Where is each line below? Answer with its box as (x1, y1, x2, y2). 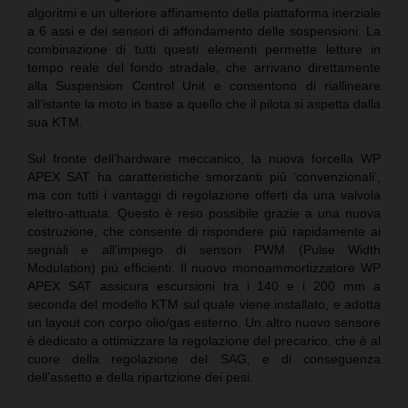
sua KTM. (27, 114, 83, 129)
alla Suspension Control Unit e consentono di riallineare (27, 77, 381, 93)
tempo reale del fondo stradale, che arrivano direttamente (27, 59, 381, 75)
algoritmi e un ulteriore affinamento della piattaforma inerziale (27, 5, 381, 20)
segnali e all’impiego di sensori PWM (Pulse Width (27, 241, 381, 257)
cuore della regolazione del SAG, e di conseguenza (27, 351, 381, 366)
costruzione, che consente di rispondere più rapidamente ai (27, 223, 381, 239)
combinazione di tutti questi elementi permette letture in (27, 41, 381, 56)
